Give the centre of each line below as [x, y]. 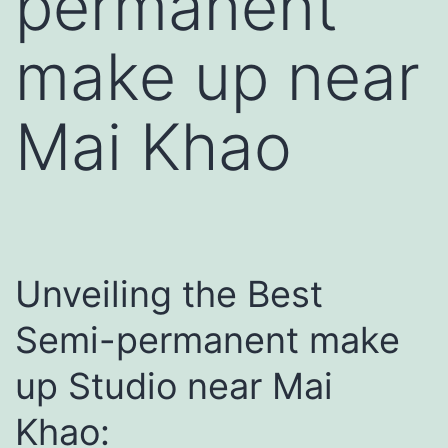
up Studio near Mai [174, 385]
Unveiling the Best [169, 293]
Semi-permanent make [207, 339]
